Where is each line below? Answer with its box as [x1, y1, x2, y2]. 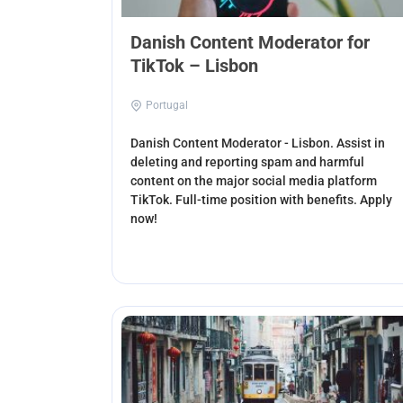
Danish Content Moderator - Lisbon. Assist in [130, 136, 385, 151]
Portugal [146, 99, 188, 112]
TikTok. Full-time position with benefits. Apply [130, 193, 392, 208]
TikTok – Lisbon [130, 55, 258, 77]
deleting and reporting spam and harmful [130, 155, 364, 170]
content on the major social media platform [130, 174, 377, 189]
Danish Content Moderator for [130, 31, 370, 54]
